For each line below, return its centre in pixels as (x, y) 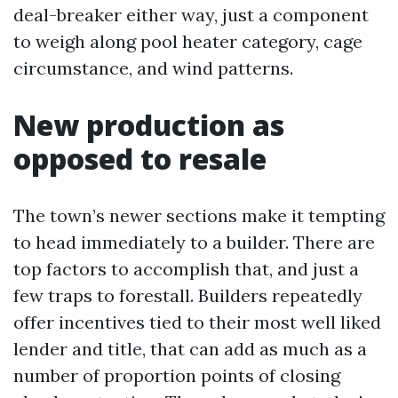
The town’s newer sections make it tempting (199, 215)
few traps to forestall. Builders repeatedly (188, 295)
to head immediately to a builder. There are (194, 242)
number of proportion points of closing (177, 375)
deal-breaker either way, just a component (191, 14)
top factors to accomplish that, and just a (186, 268)
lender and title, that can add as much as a (190, 348)
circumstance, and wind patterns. (153, 68)
